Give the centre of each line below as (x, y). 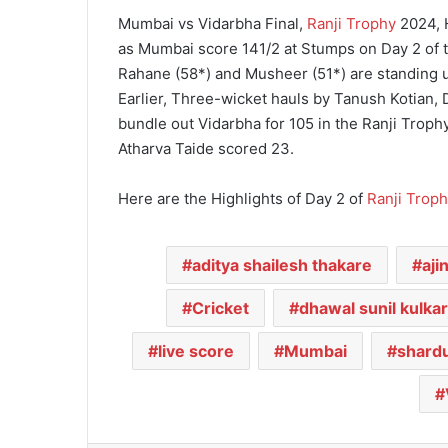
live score (196, 350)
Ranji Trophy (351, 23)
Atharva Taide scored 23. (206, 148)
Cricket (220, 307)
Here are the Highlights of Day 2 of (242, 198)
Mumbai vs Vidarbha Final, (212, 23)
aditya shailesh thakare (281, 264)
